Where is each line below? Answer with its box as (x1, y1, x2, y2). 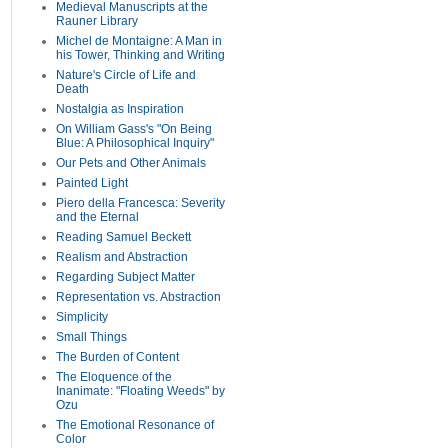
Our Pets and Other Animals (56, 156, 206, 170)
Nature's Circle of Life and (56, 68, 196, 82)
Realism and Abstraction (56, 250, 188, 264)
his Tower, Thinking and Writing (56, 48, 225, 62)
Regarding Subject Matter (56, 270, 195, 284)
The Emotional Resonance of (56, 418, 214, 432)
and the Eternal (56, 210, 139, 224)
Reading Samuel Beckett (56, 230, 191, 244)
